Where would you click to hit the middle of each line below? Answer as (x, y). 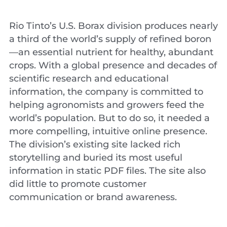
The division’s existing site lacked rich (94, 144)
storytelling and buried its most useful (96, 158)
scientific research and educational (89, 79)
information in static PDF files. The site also (107, 171)
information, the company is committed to (106, 92)
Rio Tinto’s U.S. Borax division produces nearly (113, 26)
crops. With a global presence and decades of (113, 65)
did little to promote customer (78, 184)
